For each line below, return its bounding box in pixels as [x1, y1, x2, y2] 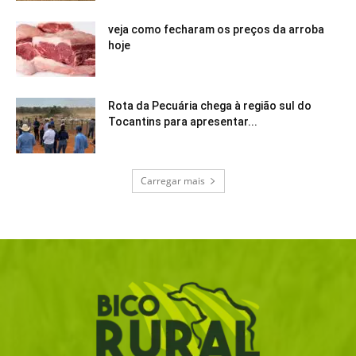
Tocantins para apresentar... [108, 115, 257, 129]
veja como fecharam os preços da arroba [108, 23, 324, 37]
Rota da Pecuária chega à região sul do [108, 99, 311, 113]
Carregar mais [140, 174, 205, 188]
